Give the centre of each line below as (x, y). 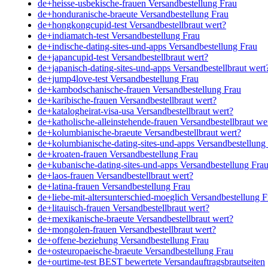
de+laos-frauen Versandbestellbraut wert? (115, 175)
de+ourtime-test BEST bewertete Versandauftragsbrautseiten (151, 261)
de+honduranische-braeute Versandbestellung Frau (133, 14)
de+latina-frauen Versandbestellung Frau (114, 186)
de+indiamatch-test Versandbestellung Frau (119, 35)
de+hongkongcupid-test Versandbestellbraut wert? (132, 25)
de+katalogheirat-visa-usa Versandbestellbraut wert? (135, 111)
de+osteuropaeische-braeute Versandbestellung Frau (135, 251)
